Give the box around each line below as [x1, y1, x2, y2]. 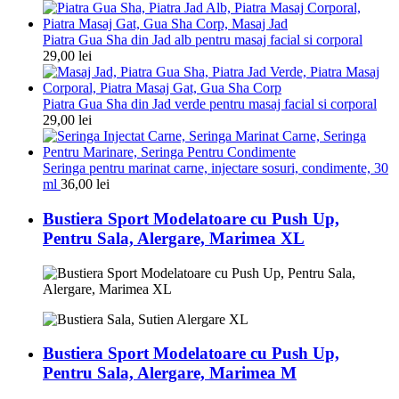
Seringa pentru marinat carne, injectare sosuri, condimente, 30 [43, 160, 388, 176]
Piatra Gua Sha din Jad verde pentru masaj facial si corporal [43, 96, 377, 112]
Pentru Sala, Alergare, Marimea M [43, 363, 297, 383]
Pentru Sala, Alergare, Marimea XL [43, 228, 305, 248]
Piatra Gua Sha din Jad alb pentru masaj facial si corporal [43, 32, 362, 48]
